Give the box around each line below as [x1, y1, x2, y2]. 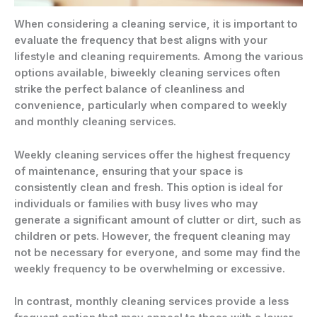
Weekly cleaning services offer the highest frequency [14, 148, 291, 161]
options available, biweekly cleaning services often [14, 67, 280, 80]
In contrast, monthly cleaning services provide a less [14, 295, 289, 309]
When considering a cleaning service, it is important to [14, 18, 298, 31]
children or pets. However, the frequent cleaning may [14, 229, 291, 243]
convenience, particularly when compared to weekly [14, 99, 287, 113]
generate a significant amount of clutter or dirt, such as [14, 213, 301, 226]
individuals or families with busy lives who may [14, 197, 258, 210]
